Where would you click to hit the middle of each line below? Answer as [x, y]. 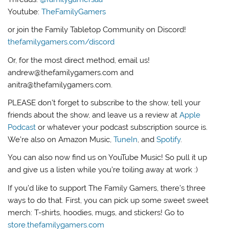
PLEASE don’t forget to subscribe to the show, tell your [104, 102]
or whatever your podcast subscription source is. [122, 127]
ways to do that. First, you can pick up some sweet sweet [108, 200]
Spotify [169, 139]
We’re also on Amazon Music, [61, 139]
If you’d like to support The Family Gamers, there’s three [107, 188]
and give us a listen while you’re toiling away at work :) [103, 170]
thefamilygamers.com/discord [61, 42]
